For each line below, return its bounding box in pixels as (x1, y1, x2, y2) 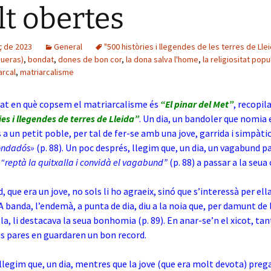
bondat (28, 54, 54, 65)
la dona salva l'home (126, 54, 198, 65)
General (54, 41, 82, 52)
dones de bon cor (58, 54, 122, 65)
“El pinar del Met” (160, 98, 233, 110)
